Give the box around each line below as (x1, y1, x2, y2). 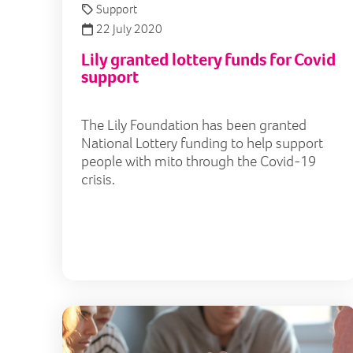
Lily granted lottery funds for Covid (81, 47, 336, 71)
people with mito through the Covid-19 (81, 150, 316, 171)
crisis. (81, 169, 115, 189)
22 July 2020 (94, 20, 162, 37)
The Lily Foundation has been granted (81, 114, 307, 135)
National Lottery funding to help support (81, 132, 323, 153)
